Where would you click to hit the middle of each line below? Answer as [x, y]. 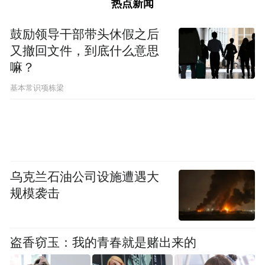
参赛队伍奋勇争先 [64, 137]
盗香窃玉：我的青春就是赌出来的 [104, 242]
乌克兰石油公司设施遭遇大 [85, 177]
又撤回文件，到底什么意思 [85, 51]
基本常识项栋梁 [37, 88]
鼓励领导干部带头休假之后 [85, 35]
